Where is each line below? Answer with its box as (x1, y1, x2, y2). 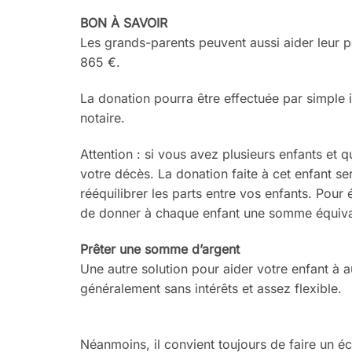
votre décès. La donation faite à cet (80, 165, 295, 181)
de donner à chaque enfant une (80, 204, 269, 221)
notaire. (80, 110, 125, 126)
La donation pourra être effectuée (80, 90, 283, 107)
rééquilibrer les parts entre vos (80, 185, 265, 201)
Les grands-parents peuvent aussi (80, 35, 284, 51)
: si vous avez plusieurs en (137, 145, 293, 162)
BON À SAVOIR (80, 15, 167, 31)
